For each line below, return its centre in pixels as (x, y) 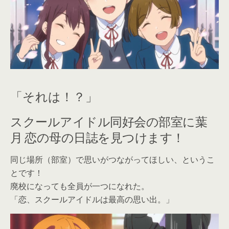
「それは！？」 (54, 96)
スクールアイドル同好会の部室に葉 (109, 120)
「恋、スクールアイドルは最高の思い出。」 (92, 199)
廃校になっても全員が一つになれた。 (80, 186)
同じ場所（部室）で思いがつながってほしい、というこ (112, 159)
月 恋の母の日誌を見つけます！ (97, 136)
